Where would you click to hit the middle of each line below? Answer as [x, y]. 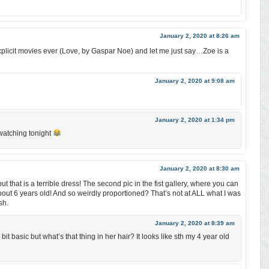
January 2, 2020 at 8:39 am [195, 223]
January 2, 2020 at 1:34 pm [195, 120]
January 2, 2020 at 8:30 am [200, 169]
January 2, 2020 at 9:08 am [195, 81]
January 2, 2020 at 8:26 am [200, 36]
